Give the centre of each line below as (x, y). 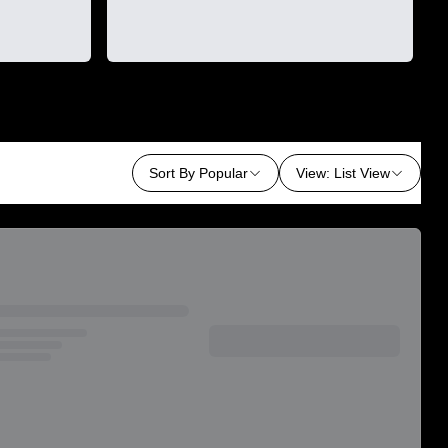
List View (362, 173)
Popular (224, 173)
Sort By (172, 173)
